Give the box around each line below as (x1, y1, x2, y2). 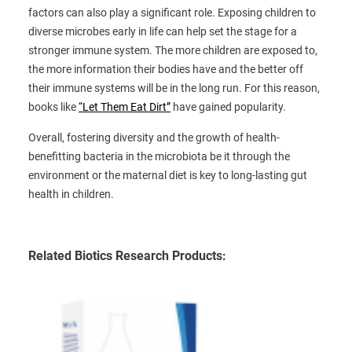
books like (28, 100, 79, 113)
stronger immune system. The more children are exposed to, (28, 43, 317, 57)
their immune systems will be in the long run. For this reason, (28, 81, 320, 94)
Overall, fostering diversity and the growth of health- (28, 131, 280, 145)
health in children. (28, 188, 114, 201)
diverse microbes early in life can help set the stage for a (28, 24, 297, 38)
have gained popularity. (170, 100, 286, 113)
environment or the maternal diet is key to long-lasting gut (28, 169, 307, 182)
